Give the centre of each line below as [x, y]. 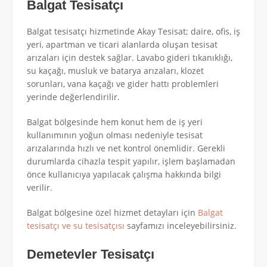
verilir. [40, 188]
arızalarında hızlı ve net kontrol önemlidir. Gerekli [126, 148]
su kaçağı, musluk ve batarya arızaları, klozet [115, 71]
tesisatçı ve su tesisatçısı [76, 226]
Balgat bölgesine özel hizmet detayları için [112, 213]
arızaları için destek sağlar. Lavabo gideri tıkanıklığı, [130, 58]
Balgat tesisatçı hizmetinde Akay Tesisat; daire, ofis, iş [133, 32]
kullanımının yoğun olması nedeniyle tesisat [115, 135]
